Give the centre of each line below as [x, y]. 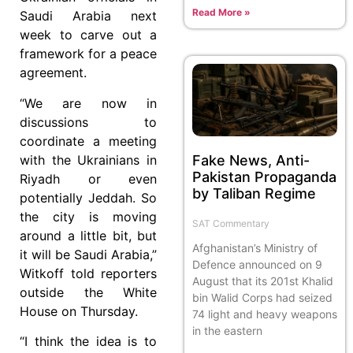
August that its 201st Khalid [263, 281]
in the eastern [227, 330]
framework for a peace [88, 54]
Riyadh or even [88, 178]
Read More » [221, 12]
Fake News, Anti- [251, 160]
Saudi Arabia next [88, 16]
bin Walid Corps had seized [262, 297]
